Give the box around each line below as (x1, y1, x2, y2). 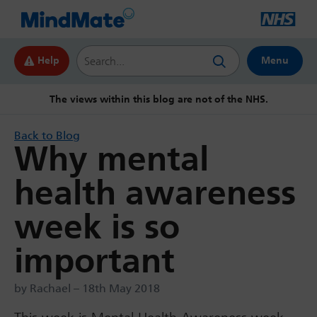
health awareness (14, 173, 296, 213)
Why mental (14, 139, 209, 179)
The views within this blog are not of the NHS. (49, 93, 268, 105)
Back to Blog (14, 129, 80, 142)
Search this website (76, 45, 175, 58)
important (14, 241, 175, 281)
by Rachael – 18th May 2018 (14, 282, 160, 295)
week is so (14, 207, 180, 247)
